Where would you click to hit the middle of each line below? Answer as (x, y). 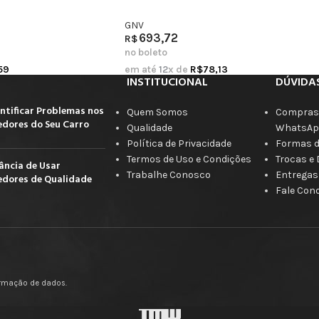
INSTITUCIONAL (167, 82)
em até (141, 69)
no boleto (146, 52)
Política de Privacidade (179, 143)
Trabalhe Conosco (168, 174)
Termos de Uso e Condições (189, 159)
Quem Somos (157, 112)
